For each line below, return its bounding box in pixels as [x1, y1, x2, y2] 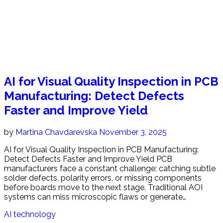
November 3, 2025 [99, 127, 167, 137]
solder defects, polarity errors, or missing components [4, 173, 202, 183]
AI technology [4, 209, 56, 219]
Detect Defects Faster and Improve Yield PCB [4, 154, 172, 164]
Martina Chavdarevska [15, 127, 99, 137]
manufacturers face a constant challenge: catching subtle [4, 163, 216, 173]
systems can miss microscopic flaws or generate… [4, 192, 186, 202]
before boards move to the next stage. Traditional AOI [4, 182, 203, 192]
